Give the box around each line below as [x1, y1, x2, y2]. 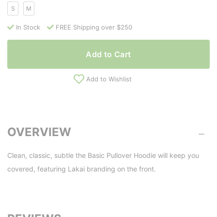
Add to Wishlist [86, 75, 132, 83]
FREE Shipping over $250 [56, 23, 132, 31]
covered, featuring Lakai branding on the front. [7, 165, 156, 173]
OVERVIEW [7, 124, 71, 139]
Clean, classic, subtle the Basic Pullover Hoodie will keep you [7, 151, 199, 160]
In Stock [16, 23, 40, 31]
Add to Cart [86, 49, 131, 60]
